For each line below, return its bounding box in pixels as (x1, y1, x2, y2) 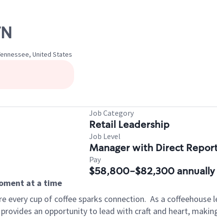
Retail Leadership (89, 118, 170, 131)
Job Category (89, 108, 134, 118)
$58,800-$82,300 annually (89, 165, 215, 177)
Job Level (89, 131, 121, 141)
